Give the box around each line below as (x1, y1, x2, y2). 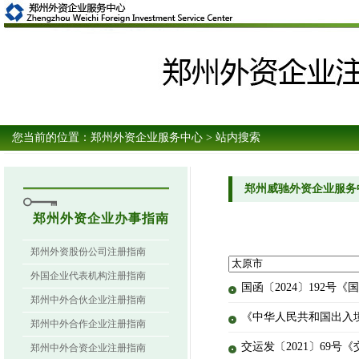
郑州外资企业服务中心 (91, 131, 203, 143)
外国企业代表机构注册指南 (30, 270, 146, 281)
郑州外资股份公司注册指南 (30, 246, 146, 257)
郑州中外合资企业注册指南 (30, 342, 146, 353)
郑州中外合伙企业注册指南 (30, 294, 146, 305)
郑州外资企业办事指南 (33, 212, 169, 225)
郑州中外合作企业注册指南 (30, 318, 146, 329)
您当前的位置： (12, 131, 91, 143)
